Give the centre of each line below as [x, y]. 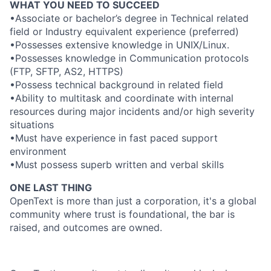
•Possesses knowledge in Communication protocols [129, 58]
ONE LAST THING [51, 188]
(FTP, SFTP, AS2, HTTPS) [67, 71]
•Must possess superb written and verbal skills [117, 165]
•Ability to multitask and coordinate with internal [122, 98]
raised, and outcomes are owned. [86, 227]
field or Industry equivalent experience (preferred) [124, 31]
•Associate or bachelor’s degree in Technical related [129, 18]
